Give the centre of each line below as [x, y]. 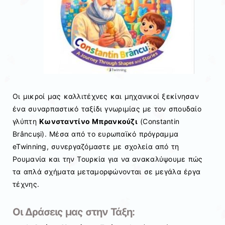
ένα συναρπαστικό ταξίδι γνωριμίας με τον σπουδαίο [107, 108]
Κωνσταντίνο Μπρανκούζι [88, 121]
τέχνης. [26, 184]
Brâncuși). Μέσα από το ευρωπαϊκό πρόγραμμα [96, 134]
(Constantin [159, 121]
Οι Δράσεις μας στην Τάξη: [74, 212]
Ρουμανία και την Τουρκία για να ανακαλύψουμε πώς [108, 159]
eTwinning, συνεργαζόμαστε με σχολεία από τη [96, 146]
